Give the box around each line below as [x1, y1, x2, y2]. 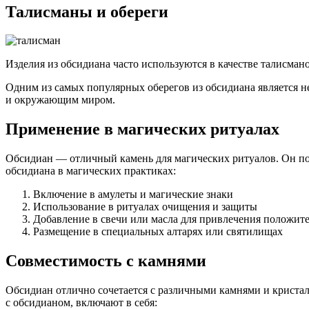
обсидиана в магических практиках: [6, 165, 176, 177]
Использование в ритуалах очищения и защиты [33, 201, 257, 213]
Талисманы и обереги [6, 2, 168, 21]
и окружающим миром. [6, 94, 115, 106]
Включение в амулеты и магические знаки [33, 188, 233, 201]
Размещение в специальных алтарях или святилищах [33, 226, 283, 238]
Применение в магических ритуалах [6, 120, 279, 139]
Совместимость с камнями [6, 252, 206, 270]
